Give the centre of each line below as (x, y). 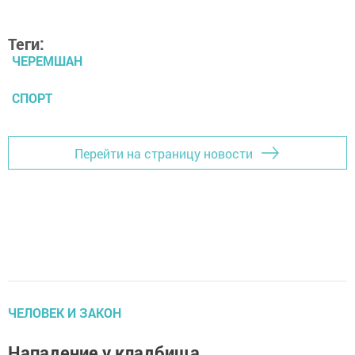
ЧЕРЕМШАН (47, 61)
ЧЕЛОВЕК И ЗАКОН (65, 313)
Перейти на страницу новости (164, 153)
